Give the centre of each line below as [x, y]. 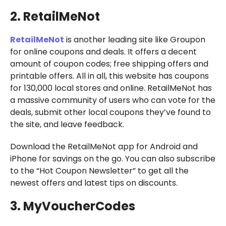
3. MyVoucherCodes [72, 206]
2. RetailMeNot [55, 16]
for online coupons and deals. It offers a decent [103, 51]
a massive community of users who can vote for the [112, 100]
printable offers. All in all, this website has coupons [109, 76]
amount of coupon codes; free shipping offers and [109, 64]
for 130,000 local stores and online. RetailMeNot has [111, 88]
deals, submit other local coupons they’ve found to [110, 112]
